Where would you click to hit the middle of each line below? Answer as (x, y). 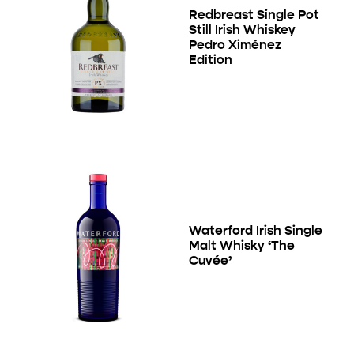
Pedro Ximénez (235, 45)
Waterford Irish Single (256, 231)
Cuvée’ (210, 261)
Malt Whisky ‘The (242, 246)
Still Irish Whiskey (242, 30)
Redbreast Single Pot (254, 15)
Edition (211, 60)
